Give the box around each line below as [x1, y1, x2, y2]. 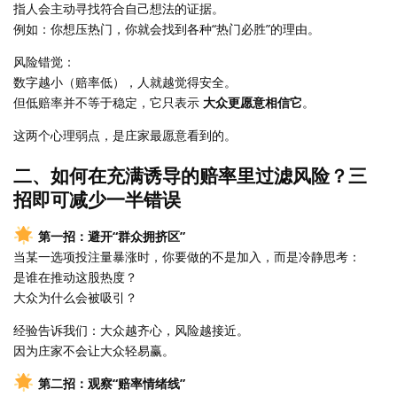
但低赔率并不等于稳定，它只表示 [13, 94, 203, 111]
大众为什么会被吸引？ [13, 289, 137, 306]
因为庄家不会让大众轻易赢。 [13, 342, 175, 359]
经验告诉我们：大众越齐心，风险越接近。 [13, 322, 249, 339]
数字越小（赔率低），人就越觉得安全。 [13, 74, 237, 90]
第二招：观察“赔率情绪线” [37, 375, 185, 392]
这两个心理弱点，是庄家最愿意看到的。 [13, 127, 237, 144]
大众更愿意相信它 [203, 94, 302, 111]
